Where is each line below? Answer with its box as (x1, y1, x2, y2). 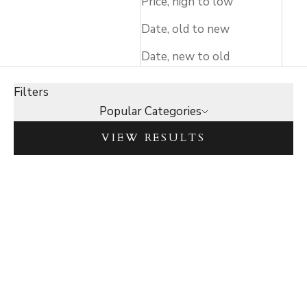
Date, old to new (141, 21, 230, 37)
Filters (14, 84, 49, 100)
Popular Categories (99, 103, 201, 119)
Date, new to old (141, 48, 230, 64)
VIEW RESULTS (101, 130, 206, 146)
